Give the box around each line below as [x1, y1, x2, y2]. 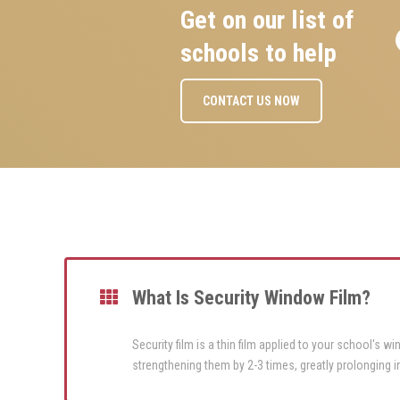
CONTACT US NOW [203, 94, 301, 109]
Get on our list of [180, 5, 354, 36]
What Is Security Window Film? [132, 287, 371, 310]
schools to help [180, 38, 337, 69]
